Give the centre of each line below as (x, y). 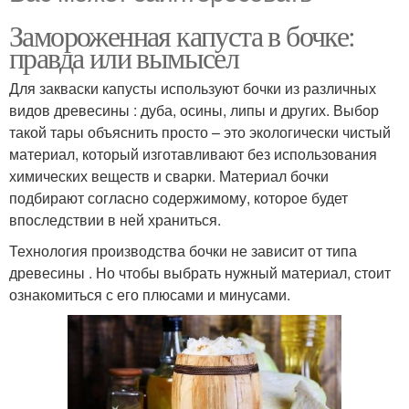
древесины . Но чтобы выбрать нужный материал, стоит (200, 273)
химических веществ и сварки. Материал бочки (169, 176)
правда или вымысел (124, 58)
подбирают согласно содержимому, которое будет (178, 198)
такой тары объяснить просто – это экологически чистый (200, 132)
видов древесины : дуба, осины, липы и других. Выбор (194, 110)
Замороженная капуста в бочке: (182, 36)
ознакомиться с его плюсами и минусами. (150, 295)
